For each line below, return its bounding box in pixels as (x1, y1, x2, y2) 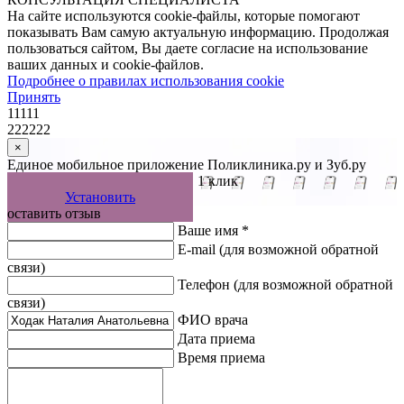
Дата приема (178, 331, 255, 347)
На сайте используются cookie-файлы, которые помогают (7, 8, 360, 24)
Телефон (178, 277, 234, 293)
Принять (7, 89, 60, 106)
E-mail (178, 242, 219, 258)
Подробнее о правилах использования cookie (7, 73, 284, 89)
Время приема (178, 350, 265, 366)
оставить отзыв (7, 206, 101, 222)
